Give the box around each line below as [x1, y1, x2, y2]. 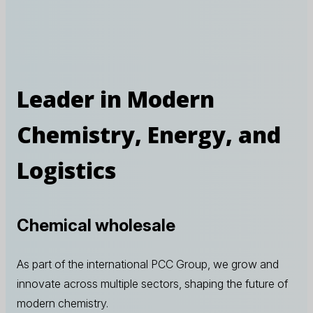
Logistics [17, 154, 116, 185]
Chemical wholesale [17, 214, 175, 235]
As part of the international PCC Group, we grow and [17, 256, 279, 271]
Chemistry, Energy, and [17, 119, 281, 150]
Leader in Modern [17, 83, 214, 114]
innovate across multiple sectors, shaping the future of [17, 276, 288, 291]
